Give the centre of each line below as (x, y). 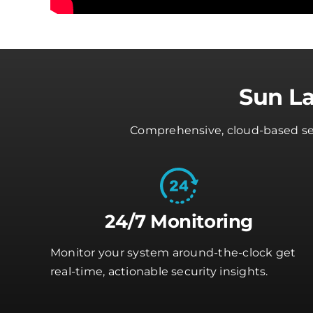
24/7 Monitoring (179, 221)
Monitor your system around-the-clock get (173, 252)
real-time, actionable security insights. (159, 271)
